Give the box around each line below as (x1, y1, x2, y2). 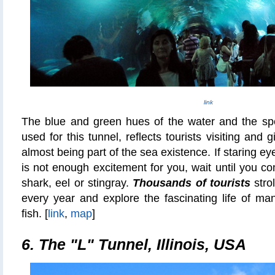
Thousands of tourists (133, 177, 250, 189)
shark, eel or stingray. (21, 177, 133, 189)
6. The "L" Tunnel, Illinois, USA (21, 236, 246, 253)
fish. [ (21, 207, 48, 220)
